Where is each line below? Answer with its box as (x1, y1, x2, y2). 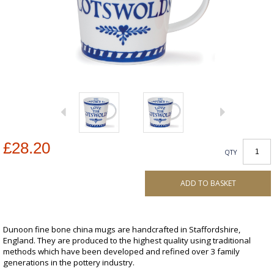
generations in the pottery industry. (3, 257, 135, 268)
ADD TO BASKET (180, 178, 236, 189)
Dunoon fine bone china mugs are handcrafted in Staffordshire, (3, 224, 240, 235)
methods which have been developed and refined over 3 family (3, 246, 240, 257)
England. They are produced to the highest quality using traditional (3, 235, 251, 246)
